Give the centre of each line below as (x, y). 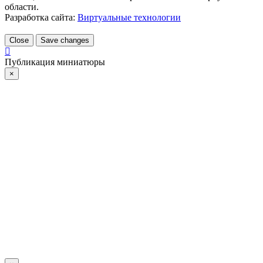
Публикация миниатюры (55, 62)
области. (22, 6)
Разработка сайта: (40, 17)
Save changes (65, 40)
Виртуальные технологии (129, 17)
